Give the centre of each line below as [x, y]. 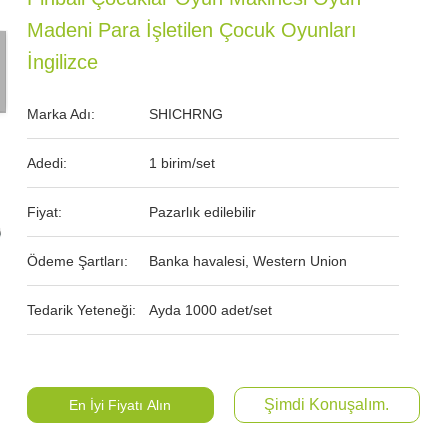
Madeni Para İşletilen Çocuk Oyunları [192, 30]
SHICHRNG [186, 114]
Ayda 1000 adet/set [211, 310]
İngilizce [63, 62]
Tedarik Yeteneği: [82, 310]
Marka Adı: [61, 114]
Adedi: [47, 163]
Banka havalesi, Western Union [248, 261]
